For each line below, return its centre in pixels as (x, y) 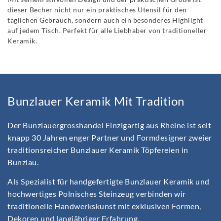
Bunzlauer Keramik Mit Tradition (96, 101)
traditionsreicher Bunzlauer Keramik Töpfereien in (98, 149)
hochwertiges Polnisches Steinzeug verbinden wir (97, 193)
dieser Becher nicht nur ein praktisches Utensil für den (97, 10)
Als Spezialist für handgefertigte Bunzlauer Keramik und (109, 181)
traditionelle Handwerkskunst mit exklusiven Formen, (104, 206)
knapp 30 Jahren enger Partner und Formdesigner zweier (110, 137)
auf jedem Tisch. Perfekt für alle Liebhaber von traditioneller (107, 31)
